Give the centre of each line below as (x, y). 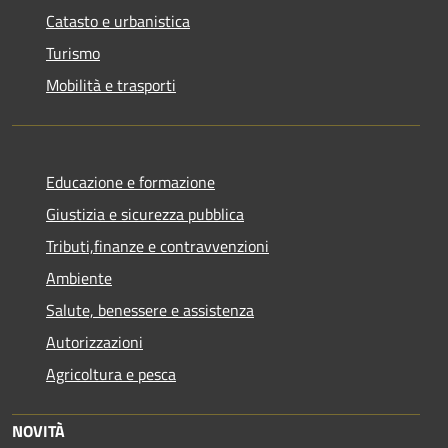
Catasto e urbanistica (118, 20)
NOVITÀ (38, 430)
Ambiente (79, 277)
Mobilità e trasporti (111, 84)
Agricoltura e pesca (111, 373)
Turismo (73, 52)
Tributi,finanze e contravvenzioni (157, 245)
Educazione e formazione (130, 181)
